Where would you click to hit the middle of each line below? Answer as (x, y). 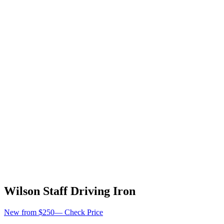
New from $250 (29, 212)
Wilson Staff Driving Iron (70, 191)
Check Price (83, 212)
